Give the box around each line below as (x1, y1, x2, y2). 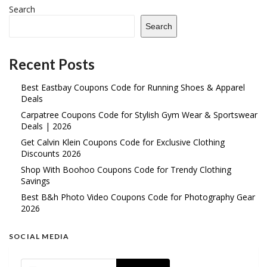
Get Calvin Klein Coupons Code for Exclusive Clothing (21, 136, 225, 148)
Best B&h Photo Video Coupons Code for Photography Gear (21, 191, 255, 203)
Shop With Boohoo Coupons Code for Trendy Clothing (21, 164, 231, 176)
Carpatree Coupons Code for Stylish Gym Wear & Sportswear (21, 109, 257, 121)
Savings (21, 175, 50, 187)
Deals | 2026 (21, 120, 72, 132)
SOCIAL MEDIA (9, 232, 70, 241)
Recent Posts (9, 55, 95, 73)
